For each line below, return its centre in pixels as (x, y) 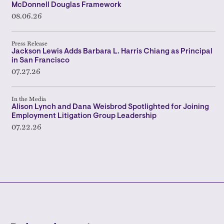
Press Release (29, 43)
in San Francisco (40, 61)
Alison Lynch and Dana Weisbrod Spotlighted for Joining (110, 107)
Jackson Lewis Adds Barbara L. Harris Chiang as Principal (112, 52)
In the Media (29, 98)
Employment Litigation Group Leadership (84, 116)
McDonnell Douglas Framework (66, 5)
